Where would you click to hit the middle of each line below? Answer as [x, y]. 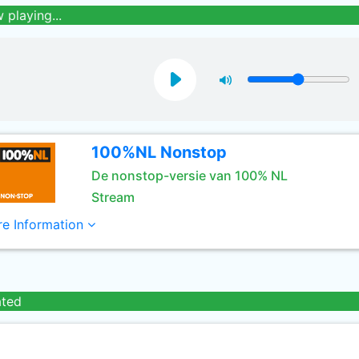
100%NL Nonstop [159, 152]
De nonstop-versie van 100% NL [189, 175]
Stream [113, 197]
